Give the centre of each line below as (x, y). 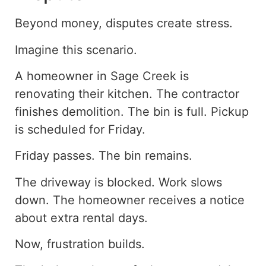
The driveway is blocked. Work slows (118, 182)
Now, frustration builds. (80, 244)
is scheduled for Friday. (80, 129)
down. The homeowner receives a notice (130, 200)
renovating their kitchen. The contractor (127, 94)
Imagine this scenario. (76, 50)
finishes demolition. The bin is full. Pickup (132, 111)
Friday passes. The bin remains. (104, 156)
